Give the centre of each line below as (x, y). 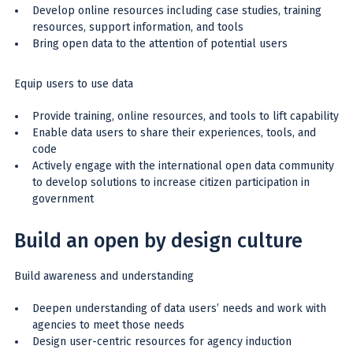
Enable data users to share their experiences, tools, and (174, 132)
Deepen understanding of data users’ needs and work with (179, 308)
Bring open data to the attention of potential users (160, 43)
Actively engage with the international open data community (183, 165)
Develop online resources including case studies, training (177, 10)
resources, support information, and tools (138, 27)
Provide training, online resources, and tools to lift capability (186, 116)
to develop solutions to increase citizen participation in (171, 182)
